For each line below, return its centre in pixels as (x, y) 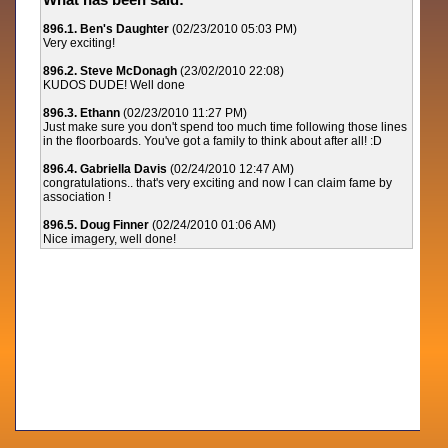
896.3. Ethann (82, 113)
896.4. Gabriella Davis (105, 169)
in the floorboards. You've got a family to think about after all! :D (213, 141)
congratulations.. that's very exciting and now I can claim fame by (218, 183)
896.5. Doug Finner (96, 225)
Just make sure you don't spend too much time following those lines (225, 127)
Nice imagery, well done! (110, 239)
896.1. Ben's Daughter (106, 29)
